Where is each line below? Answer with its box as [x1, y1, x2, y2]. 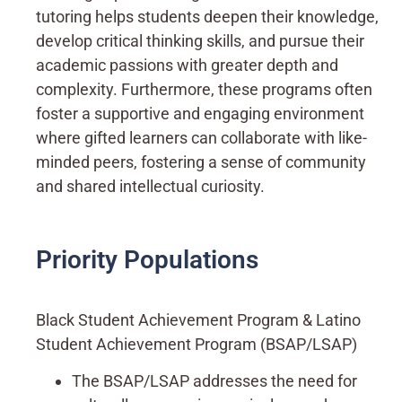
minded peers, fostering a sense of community [36, 153, 366, 172]
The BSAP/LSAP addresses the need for [72, 371, 357, 391]
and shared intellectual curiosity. [36, 177, 268, 197]
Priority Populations [36, 244, 258, 275]
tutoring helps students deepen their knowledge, [36, 7, 379, 27]
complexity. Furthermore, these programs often [36, 80, 372, 100]
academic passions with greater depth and [36, 56, 338, 75]
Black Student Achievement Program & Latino [36, 310, 361, 329]
